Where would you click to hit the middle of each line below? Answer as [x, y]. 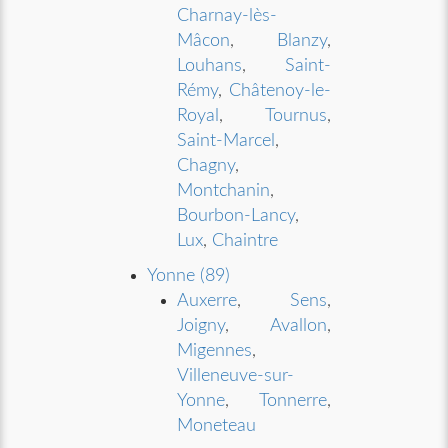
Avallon [298, 326]
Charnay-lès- [227, 16]
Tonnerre [292, 401]
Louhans [210, 66]
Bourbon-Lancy [236, 216]
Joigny [201, 326]
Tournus [295, 116]
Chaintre [245, 241]
